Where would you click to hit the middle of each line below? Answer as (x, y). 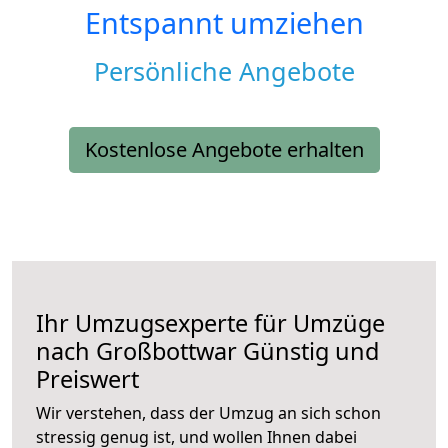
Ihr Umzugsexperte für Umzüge (210, 323)
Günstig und (308, 351)
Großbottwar (166, 351)
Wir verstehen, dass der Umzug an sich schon (208, 413)
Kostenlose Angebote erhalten (224, 150)
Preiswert (87, 379)
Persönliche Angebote (224, 71)
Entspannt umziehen (224, 23)
